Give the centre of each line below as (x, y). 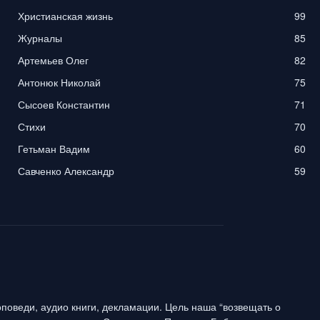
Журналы (40, 37)
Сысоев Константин (64, 104)
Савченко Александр (66, 170)
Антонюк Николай (60, 82)
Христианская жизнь (66, 15)
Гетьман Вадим (54, 148)
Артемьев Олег (54, 60)
